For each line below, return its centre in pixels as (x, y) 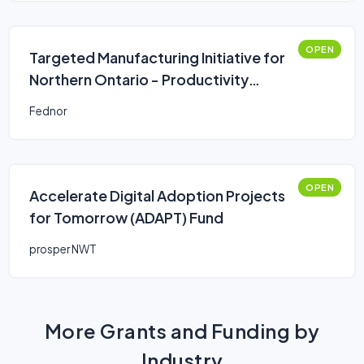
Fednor (48, 111)
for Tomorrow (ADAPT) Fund (126, 217)
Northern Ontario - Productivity (139, 79)
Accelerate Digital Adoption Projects (157, 195)
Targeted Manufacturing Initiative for (157, 57)
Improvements (80, 101)
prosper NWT (63, 249)
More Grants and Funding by (182, 331)
